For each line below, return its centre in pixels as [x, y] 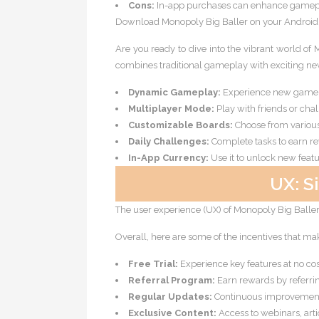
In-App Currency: [168, 158]
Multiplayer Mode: [171, 109]
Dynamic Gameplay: [174, 92]
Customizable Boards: [181, 125]
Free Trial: [153, 264]
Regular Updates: [170, 297]
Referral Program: [172, 280]
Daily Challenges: [169, 141]
